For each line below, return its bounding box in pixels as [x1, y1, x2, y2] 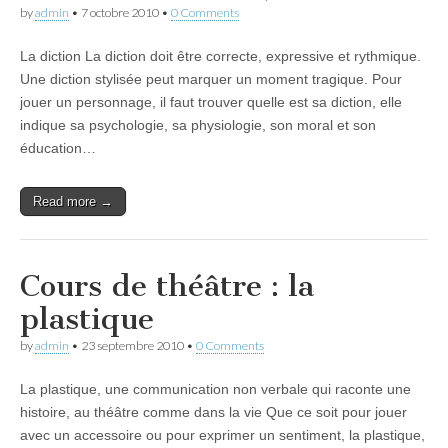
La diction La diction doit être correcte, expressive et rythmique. [20, 48, 421, 64]
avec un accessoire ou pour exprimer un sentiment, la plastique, [20, 427, 425, 443]
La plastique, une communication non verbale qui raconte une [20, 381, 411, 397]
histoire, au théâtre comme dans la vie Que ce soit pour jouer [20, 404, 407, 420]
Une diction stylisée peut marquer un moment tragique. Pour [20, 71, 402, 87]
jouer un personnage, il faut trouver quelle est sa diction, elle [20, 94, 402, 110]
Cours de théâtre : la [20, 268, 314, 304]
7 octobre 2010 [81, 5, 159, 20]
